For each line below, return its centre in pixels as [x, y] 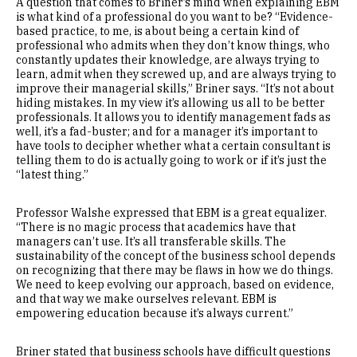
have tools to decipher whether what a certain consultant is [173, 145]
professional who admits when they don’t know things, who [173, 45]
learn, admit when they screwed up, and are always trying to [176, 74]
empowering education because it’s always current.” [155, 313]
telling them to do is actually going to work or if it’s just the [171, 160]
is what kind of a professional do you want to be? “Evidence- [175, 16]
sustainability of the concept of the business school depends [176, 255]
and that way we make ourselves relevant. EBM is [146, 298]
